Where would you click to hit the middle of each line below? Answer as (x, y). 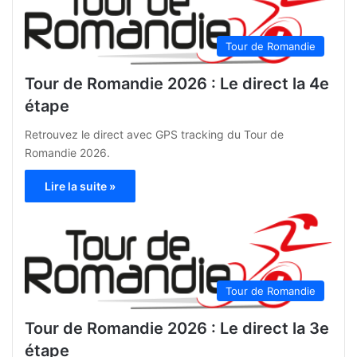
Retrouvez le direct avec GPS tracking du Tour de (154, 134)
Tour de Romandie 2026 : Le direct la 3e (177, 328)
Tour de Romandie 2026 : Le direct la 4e (177, 83)
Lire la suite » (80, 186)
